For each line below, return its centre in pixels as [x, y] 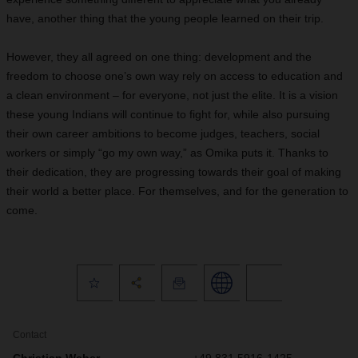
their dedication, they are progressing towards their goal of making [174, 172]
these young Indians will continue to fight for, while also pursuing [168, 114]
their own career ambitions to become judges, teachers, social [163, 133]
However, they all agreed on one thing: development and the [159, 57]
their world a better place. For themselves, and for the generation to [177, 191]
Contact [30, 335]
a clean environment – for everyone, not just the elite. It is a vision [172, 95]
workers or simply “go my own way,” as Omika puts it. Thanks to [167, 153]
